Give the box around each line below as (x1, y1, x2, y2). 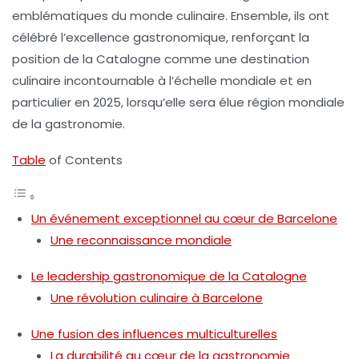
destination (240, 50, 309, 67)
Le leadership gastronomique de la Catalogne (31, 268, 307, 284)
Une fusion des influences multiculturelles (31, 325, 277, 342)
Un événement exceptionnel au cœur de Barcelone (31, 210, 337, 227)
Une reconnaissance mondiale (50, 232, 232, 248)
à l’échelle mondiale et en (155, 72, 312, 89)
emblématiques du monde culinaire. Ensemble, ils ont (12, 7, 329, 24)
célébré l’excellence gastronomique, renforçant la (12, 29, 309, 46)
